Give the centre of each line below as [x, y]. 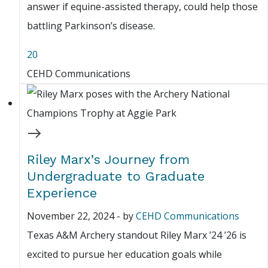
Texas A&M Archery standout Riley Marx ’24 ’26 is [137, 235]
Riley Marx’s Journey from [108, 160]
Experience [62, 193]
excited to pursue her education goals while [124, 255]
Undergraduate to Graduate [116, 176]
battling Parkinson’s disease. [91, 26]
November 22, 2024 [71, 216]
